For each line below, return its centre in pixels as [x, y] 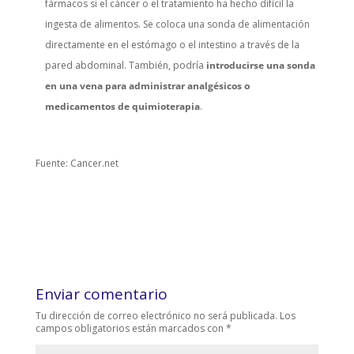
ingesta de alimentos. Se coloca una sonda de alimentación [177, 24]
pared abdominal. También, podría [125, 66]
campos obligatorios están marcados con [130, 329]
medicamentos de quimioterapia [122, 107]
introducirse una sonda [260, 66]
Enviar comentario [101, 294]
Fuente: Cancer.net [77, 164]
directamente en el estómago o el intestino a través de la [172, 45]
